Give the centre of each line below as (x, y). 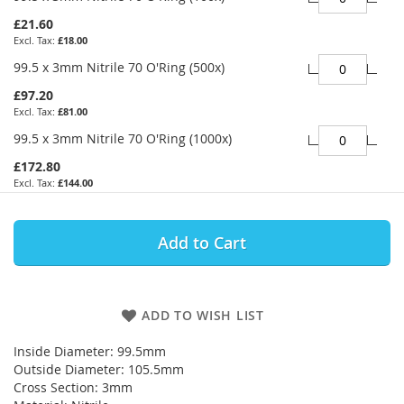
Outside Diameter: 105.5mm (99, 369)
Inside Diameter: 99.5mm (90, 351)
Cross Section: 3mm (73, 387)
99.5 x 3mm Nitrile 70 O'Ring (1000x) (123, 138)
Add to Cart (202, 242)
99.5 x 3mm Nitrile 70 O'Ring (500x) (119, 67)
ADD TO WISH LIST (203, 315)
